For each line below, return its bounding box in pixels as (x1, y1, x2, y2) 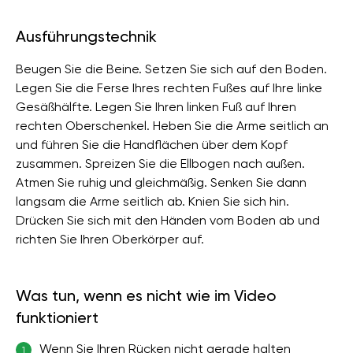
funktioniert (16, 308, 98, 327)
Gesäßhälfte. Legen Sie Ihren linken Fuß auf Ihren (16, 99, 296, 114)
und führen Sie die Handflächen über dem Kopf (16, 137, 288, 152)
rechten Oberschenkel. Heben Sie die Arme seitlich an (16, 118, 329, 133)
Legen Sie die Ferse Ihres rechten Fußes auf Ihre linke (16, 80, 322, 95)
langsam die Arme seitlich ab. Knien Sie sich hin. (16, 194, 289, 209)
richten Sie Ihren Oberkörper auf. (16, 232, 204, 247)
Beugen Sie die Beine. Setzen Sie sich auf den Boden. (16, 61, 327, 76)
